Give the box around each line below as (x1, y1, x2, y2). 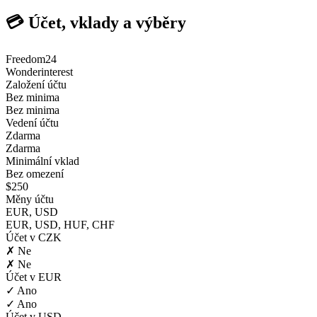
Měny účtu (6, 193, 54, 206)
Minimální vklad (6, 155, 79, 168)
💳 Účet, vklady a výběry (6, 13, 186, 33)
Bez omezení (6, 168, 64, 180)
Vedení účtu (6, 117, 59, 129)
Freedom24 (6, 53, 57, 66)
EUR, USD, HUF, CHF (6, 219, 115, 231)
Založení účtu (6, 79, 67, 91)
